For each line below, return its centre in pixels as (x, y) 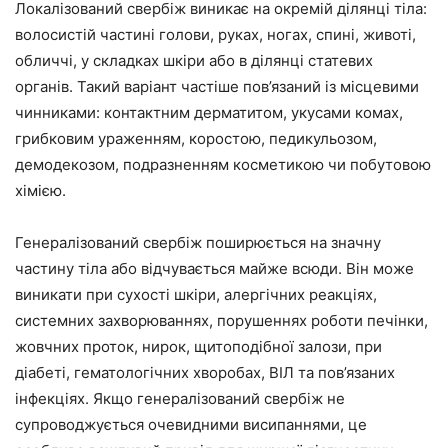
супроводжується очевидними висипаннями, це (191, 424)
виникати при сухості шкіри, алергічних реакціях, (196, 294)
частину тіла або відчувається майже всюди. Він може (214, 268)
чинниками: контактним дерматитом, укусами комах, (209, 112)
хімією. (40, 190)
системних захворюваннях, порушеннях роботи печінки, (221, 320)
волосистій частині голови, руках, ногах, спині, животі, (215, 34)
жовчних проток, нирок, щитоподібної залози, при (198, 346)
